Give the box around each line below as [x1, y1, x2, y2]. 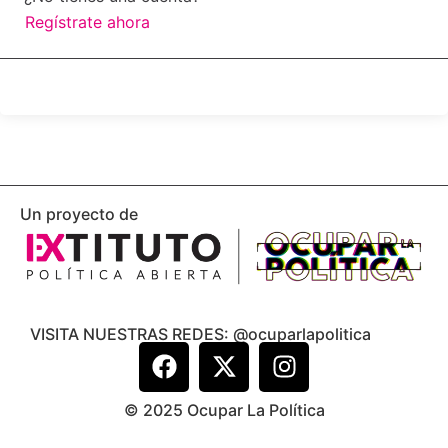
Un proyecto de [20, 203, 138, 224]
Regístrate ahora [25, 11, 150, 32]
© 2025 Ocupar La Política [123, 399, 325, 420]
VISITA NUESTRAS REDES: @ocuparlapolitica [30, 323, 371, 344]
